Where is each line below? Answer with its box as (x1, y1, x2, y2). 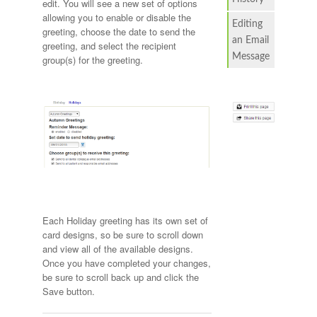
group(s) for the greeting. (42, 53, 143, 67)
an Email (231, 35, 269, 46)
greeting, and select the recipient (42, 39, 176, 53)
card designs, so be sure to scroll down (42, 228, 203, 242)
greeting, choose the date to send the (42, 25, 195, 39)
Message (231, 51, 270, 62)
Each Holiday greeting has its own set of (42, 214, 208, 228)
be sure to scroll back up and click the (42, 270, 199, 284)
